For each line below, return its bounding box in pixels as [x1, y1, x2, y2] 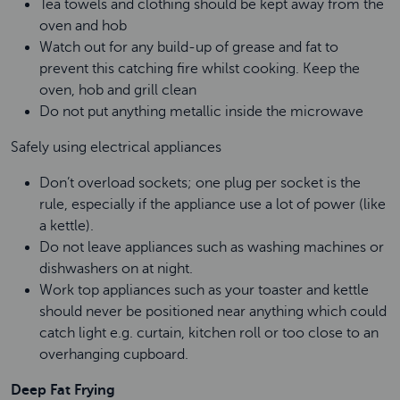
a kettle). [39, 218, 97, 234]
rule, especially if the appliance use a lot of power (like [39, 196, 386, 212]
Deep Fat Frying [11, 382, 119, 398]
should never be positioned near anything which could [39, 304, 387, 320]
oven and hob [39, 18, 130, 34]
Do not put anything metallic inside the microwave [39, 104, 367, 120]
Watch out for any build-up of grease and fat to [39, 39, 338, 55]
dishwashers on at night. [39, 261, 200, 277]
